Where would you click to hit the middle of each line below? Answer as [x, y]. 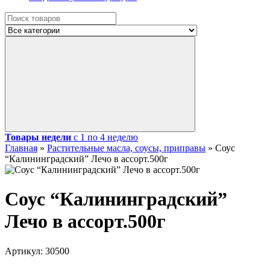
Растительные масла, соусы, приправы [126, 148]
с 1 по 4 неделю [106, 137]
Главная [21, 148]
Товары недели [38, 137]
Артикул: [25, 251]
